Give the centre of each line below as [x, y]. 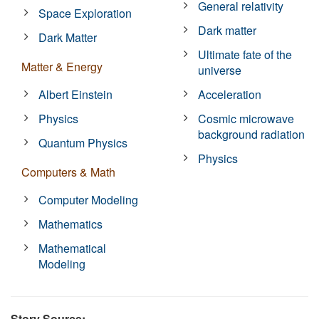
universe [220, 70]
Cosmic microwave [246, 118]
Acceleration [230, 94]
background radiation [252, 134]
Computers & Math [68, 172]
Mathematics [71, 224]
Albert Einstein [76, 94]
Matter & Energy [62, 66]
